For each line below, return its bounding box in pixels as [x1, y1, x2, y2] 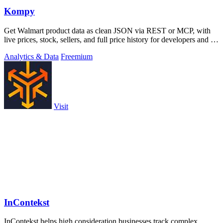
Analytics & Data [4, 52, 59, 61]
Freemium [61, 52, 93, 61]
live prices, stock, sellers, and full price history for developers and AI [4, 35, 219, 44]
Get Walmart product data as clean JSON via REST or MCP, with [4, 26, 211, 35]
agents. [4, 44, 26, 53]
